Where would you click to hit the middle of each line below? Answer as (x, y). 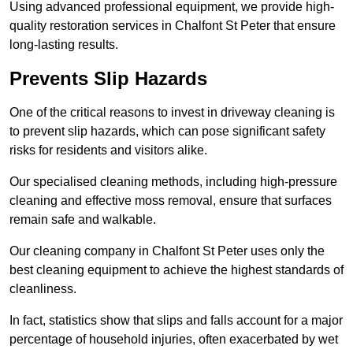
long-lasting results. (64, 45)
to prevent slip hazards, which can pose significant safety (167, 132)
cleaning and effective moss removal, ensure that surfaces (171, 201)
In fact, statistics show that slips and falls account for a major (176, 321)
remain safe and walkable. (83, 220)
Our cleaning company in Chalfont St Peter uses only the (167, 251)
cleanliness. (43, 289)
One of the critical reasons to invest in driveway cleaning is (172, 113)
